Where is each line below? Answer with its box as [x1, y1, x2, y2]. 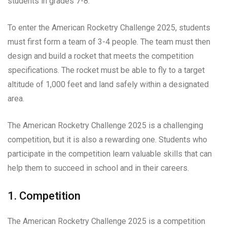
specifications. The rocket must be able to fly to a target [8, 65, 205, 75]
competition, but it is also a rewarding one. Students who [8, 134, 207, 144]
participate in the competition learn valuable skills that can [8, 148, 212, 159]
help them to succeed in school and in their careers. [8, 163, 189, 173]
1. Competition [8, 189, 81, 202]
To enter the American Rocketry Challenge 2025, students [8, 22, 210, 32]
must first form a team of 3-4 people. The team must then [8, 36, 210, 47]
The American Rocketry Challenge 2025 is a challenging [8, 120, 203, 130]
